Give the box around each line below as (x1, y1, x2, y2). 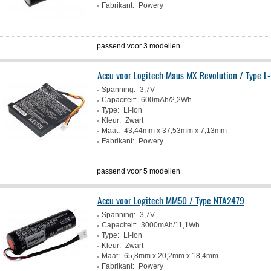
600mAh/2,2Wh (140, 96, 192, 104)
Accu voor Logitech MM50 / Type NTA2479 (97, 193, 244, 207)
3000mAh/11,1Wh (140, 221, 200, 229)
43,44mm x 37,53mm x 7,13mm (123, 126, 227, 135)
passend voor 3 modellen (97, 42, 181, 50)
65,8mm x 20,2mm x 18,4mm (123, 252, 218, 260)
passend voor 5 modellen (97, 167, 181, 175)
